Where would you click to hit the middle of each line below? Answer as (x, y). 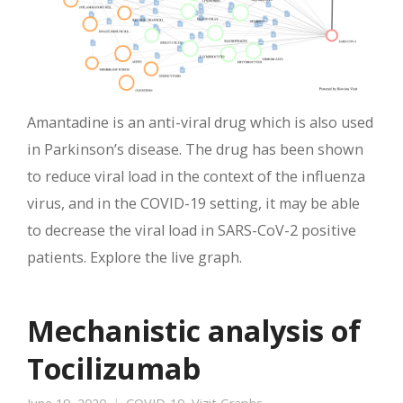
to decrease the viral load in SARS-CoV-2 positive (192, 230)
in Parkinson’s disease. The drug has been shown (195, 149)
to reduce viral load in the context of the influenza (196, 176)
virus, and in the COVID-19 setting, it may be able (193, 203)
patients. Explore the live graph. (134, 257)
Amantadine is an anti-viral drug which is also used (200, 122)
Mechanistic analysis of (194, 330)
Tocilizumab (114, 367)
